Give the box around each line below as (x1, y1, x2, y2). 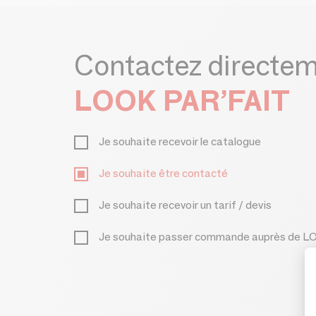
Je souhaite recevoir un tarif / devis (99, 198, 272, 212)
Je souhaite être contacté (99, 166, 228, 180)
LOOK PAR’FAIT (74, 83, 290, 118)
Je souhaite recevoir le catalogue (99, 135, 261, 148)
